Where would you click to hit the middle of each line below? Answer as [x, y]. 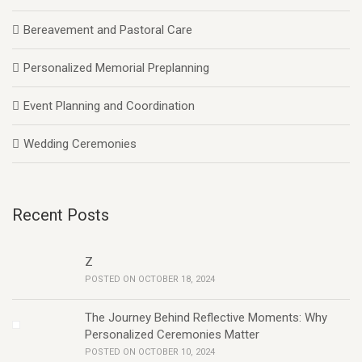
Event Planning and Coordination [109, 106]
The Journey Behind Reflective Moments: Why [206, 318]
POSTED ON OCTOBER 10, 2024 [150, 352]
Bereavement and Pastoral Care [108, 30]
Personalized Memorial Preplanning [116, 68]
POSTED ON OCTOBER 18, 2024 [150, 279]
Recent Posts [61, 215]
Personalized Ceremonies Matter [172, 335]
